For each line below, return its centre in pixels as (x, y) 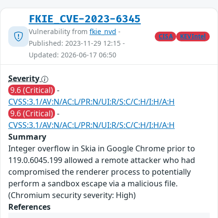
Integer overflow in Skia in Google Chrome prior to (102, 149)
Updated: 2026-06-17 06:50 (73, 55)
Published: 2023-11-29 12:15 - (77, 43)
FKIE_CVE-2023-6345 (85, 19)
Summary (27, 137)
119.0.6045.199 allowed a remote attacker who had (102, 160)
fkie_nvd (103, 32)
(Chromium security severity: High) (72, 195)
